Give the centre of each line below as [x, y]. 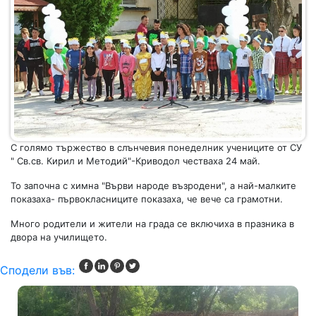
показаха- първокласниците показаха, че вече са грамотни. [147, 199]
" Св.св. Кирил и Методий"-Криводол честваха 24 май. [135, 161]
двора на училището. [62, 237]
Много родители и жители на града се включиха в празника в [152, 224]
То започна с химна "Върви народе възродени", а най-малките [153, 186]
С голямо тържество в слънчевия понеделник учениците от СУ [156, 148]
